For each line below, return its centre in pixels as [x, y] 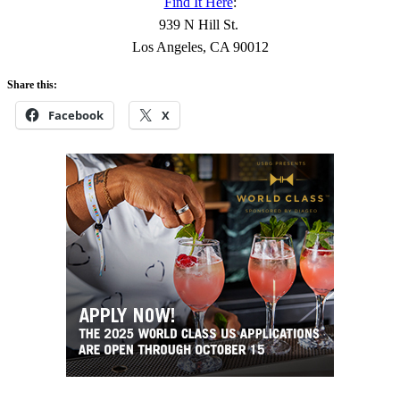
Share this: [32, 85]
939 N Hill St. [200, 25]
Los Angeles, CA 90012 [200, 47]
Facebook [76, 116]
